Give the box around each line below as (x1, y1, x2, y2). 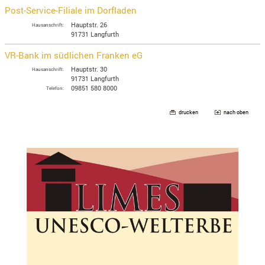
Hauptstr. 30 (71, 64, 108, 74)
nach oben (223, 108, 248, 116)
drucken (178, 108, 198, 116)
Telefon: (46, 85, 64, 92)
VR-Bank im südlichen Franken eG (5, 49, 143, 62)
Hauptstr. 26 (71, 20, 108, 29)
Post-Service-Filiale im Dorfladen (5, 4, 137, 17)
